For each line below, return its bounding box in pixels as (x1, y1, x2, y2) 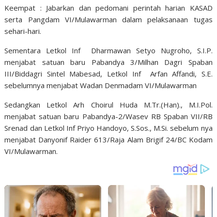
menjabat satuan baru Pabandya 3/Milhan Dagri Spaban (4, 57, 213, 67)
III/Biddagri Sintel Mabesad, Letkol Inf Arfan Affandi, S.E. (4, 69, 213, 78)
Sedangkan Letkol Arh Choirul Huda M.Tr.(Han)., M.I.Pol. (4, 100, 213, 109)
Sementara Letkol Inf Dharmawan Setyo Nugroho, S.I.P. (4, 46, 213, 55)
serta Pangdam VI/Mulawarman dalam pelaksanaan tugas (4, 15, 213, 24)
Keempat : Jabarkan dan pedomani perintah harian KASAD (4, 3, 213, 13)
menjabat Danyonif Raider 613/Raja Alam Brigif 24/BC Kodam (4, 135, 213, 144)
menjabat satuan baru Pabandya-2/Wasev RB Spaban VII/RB (4, 111, 213, 121)
